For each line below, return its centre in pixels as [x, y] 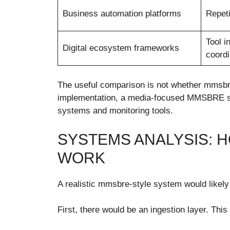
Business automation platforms [122, 13]
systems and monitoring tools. [115, 111]
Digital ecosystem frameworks [121, 48]
